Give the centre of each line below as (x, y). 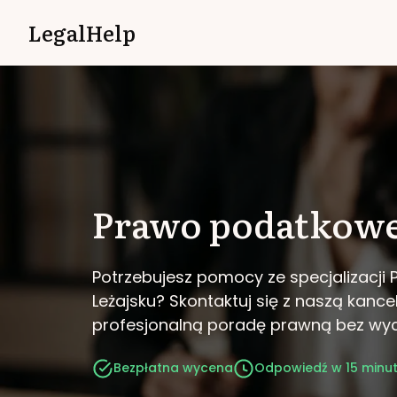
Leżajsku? (128, 300)
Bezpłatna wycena (173, 368)
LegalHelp (82, 32)
